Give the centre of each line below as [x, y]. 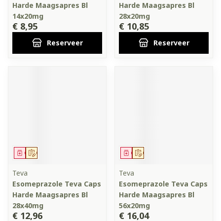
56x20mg [134, 205]
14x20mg [28, 16]
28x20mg [134, 16]
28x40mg [28, 205]
